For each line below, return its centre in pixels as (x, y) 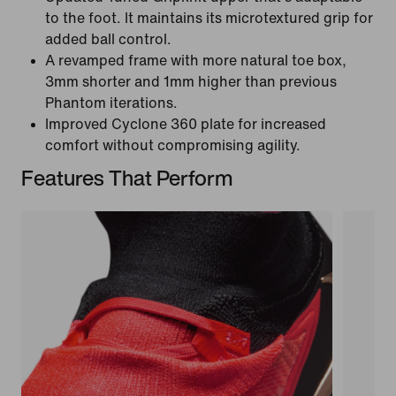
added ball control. (108, 39)
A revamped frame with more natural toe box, (196, 60)
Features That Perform (127, 177)
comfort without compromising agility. (173, 145)
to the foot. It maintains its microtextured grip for (209, 18)
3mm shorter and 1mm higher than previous (191, 81)
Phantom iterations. (111, 103)
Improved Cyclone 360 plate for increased (186, 124)
